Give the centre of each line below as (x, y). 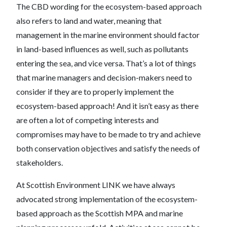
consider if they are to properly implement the (95, 91)
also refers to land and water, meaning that (89, 20)
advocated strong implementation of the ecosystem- (107, 199)
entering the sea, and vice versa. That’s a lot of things (106, 63)
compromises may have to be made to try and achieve (108, 134)
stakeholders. (40, 162)
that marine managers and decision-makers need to (104, 77)
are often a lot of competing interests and (87, 120)
